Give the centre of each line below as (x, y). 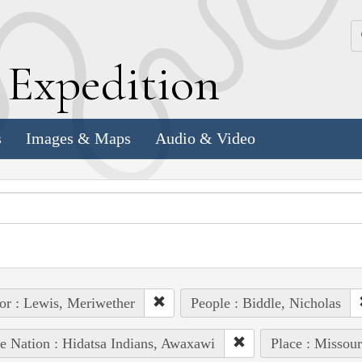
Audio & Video (205, 139)
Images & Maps (78, 139)
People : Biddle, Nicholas (265, 303)
